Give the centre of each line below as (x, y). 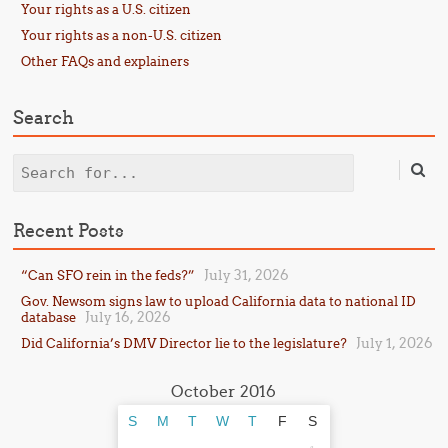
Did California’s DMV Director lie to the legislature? (184, 343)
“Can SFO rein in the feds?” (108, 275)
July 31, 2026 (247, 275)
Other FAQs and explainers (105, 61)
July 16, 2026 (128, 317)
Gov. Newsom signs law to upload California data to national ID (219, 301)
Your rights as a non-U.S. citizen (122, 35)
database (49, 317)
